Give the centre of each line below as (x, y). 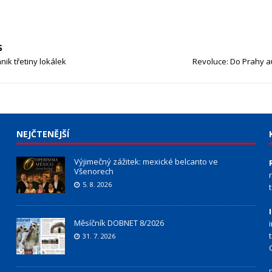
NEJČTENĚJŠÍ (42, 134)
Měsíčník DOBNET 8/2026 (119, 223)
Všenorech (93, 171)
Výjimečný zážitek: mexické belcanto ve (146, 161)
